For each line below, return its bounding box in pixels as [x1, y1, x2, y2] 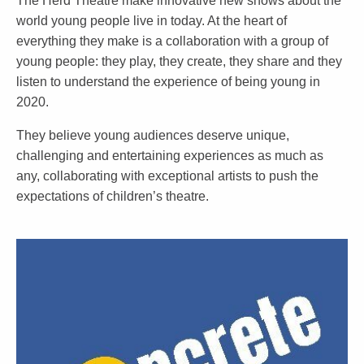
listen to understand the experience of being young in [16, 75, 320, 89]
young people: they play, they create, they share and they [16, 54, 342, 68]
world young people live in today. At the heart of [16, 14, 287, 28]
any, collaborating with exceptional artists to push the [16, 169, 318, 183]
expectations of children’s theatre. [16, 189, 209, 203]
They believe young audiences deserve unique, [16, 128, 289, 142]
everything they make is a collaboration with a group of [16, 34, 328, 48]
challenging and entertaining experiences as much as [16, 149, 323, 162]
